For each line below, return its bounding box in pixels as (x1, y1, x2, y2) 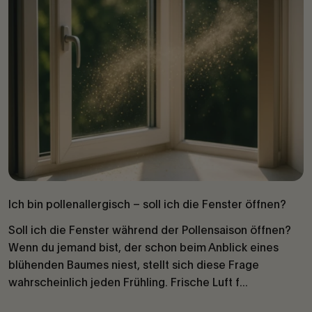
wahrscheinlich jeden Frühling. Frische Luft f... (8, 274, 248, 290)
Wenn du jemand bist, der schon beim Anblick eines (8, 240, 279, 255)
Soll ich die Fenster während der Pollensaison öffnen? (8, 222, 291, 237)
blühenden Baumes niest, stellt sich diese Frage (8, 257, 259, 272)
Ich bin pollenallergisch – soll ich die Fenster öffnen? (8, 196, 286, 212)
